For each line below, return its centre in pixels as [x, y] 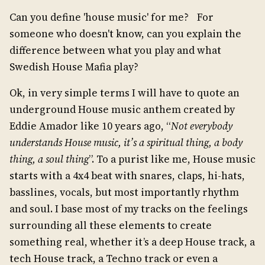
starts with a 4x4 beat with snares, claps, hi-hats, [127, 176]
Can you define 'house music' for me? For [112, 17]
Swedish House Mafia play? [74, 67]
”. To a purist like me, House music [172, 159]
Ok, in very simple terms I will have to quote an [125, 93]
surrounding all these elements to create [111, 226]
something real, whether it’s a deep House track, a [132, 242]
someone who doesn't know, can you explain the [125, 34]
